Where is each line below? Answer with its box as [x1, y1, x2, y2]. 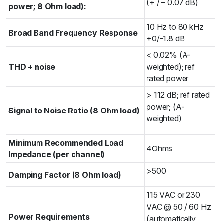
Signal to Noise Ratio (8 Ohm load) [8, 106, 140, 116]
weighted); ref [147, 62, 195, 72]
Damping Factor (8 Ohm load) [8, 170, 121, 180]
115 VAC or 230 [147, 190, 200, 200]
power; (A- [147, 102, 184, 112]
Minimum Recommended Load [8, 138, 124, 148]
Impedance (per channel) [8, 149, 105, 160]
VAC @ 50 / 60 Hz [147, 202, 211, 212]
